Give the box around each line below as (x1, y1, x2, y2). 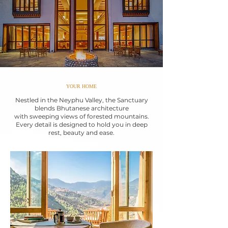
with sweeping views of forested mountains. (14, 112, 149, 120)
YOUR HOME (66, 83, 97, 89)
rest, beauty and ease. (48, 129, 115, 136)
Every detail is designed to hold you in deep (15, 121, 148, 128)
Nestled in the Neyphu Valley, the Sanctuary (15, 96, 148, 104)
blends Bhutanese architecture (34, 104, 129, 112)
